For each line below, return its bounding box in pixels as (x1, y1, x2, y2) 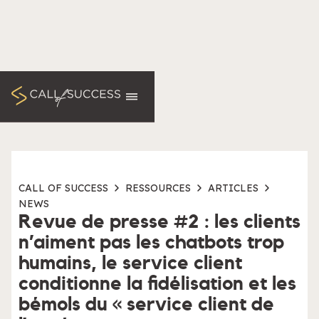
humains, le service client (19, 253, 242, 273)
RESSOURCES (125, 181, 191, 194)
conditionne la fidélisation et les (19, 274, 296, 293)
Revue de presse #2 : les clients (19, 212, 300, 231)
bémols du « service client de (19, 295, 274, 314)
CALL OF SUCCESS (19, 181, 108, 194)
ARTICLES (208, 181, 258, 194)
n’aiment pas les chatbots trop (19, 233, 284, 252)
